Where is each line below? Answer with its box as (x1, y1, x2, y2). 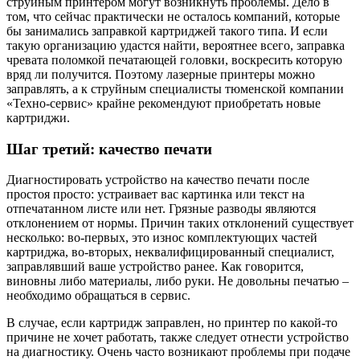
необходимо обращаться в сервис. (6, 288, 190, 303)
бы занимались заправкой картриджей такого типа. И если (6, 23, 328, 38)
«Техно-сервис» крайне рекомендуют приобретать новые (6, 96, 321, 110)
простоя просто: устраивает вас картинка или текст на (6, 187, 305, 202)
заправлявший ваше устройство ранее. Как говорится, (6, 260, 304, 274)
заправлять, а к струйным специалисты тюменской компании (6, 81, 344, 96)
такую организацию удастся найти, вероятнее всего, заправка (6, 38, 345, 52)
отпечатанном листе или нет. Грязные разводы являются (6, 202, 316, 216)
